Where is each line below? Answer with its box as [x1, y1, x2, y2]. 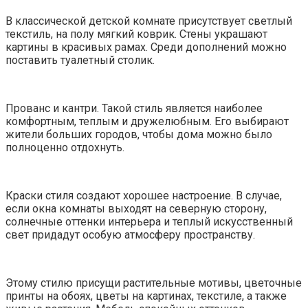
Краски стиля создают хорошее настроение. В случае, [5, 188, 282, 202]
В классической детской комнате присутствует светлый [5, 14, 292, 27]
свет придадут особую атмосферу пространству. [5, 228, 255, 241]
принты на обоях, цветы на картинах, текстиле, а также [5, 289, 287, 302]
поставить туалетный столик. [5, 53, 155, 67]
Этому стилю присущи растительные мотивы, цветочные [5, 276, 302, 289]
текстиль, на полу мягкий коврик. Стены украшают [5, 27, 267, 41]
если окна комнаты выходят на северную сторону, [5, 201, 267, 215]
